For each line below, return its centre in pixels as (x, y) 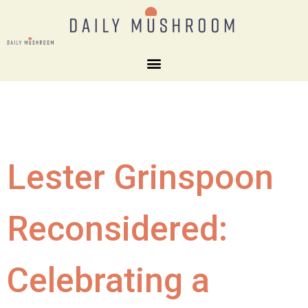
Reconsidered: (117, 229)
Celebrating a (108, 280)
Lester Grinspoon (140, 177)
